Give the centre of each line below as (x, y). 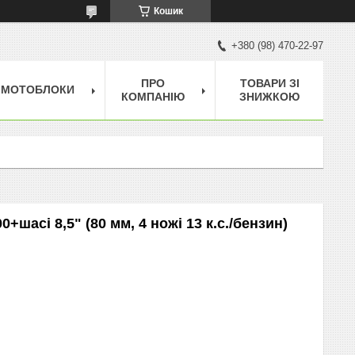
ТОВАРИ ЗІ (269, 83)
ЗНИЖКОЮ (269, 96)
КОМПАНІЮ (153, 96)
